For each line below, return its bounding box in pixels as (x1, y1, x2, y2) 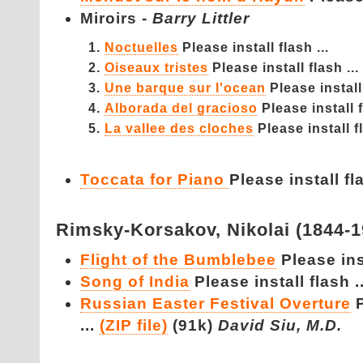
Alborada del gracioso (105, 100, 258, 115)
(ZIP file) (100, 317, 168, 334)
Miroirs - (80, 10, 152, 27)
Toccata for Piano (80, 171, 229, 188)
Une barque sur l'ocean (105, 80, 266, 95)
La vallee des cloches (105, 121, 254, 135)
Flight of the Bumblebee (80, 251, 276, 268)
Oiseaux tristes (105, 60, 208, 75)
